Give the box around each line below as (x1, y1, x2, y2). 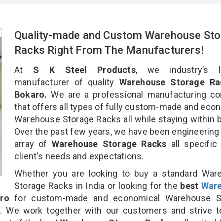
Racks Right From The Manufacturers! (14, 43, 207, 56)
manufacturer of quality (14, 76, 114, 87)
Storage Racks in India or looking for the (14, 180, 181, 191)
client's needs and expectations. (14, 150, 144, 161)
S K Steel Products (33, 64, 136, 75)
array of (14, 138, 52, 149)
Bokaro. (14, 89, 47, 100)
